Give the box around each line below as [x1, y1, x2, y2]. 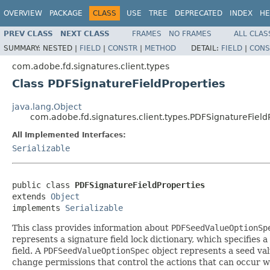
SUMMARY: [4, 43, 43, 52]
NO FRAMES [169, 29, 212, 38]
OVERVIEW [4, 9, 42, 17]
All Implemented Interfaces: [12, 130, 126, 139]
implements [12, 202, 65, 213]
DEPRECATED [175, 9, 222, 17]
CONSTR [108, 43, 137, 52]
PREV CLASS [4, 29, 53, 38]
